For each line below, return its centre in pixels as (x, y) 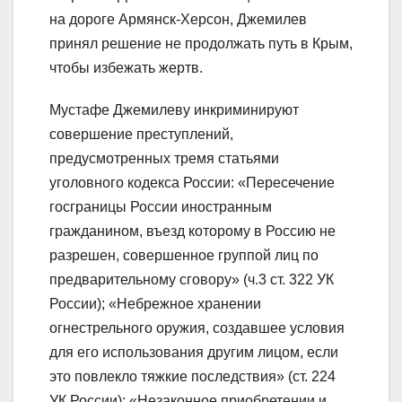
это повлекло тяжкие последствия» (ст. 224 (192, 377)
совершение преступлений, (141, 135)
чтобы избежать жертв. (126, 68)
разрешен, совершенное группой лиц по (184, 256)
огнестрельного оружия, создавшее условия (197, 328)
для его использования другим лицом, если (194, 353)
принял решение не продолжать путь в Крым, (201, 44)
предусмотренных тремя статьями (164, 159)
